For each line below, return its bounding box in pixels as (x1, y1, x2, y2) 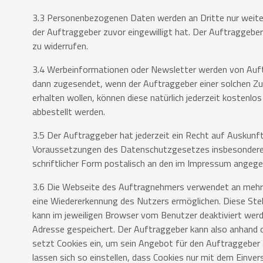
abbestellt (32, 104, 75, 119)
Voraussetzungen (32, 142, 104, 157)
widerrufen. (44, 39, 88, 53)
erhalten (32, 90, 67, 105)
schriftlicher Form (32, 156, 104, 171)
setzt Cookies (32, 236, 90, 251)
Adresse (32, 222, 67, 237)
